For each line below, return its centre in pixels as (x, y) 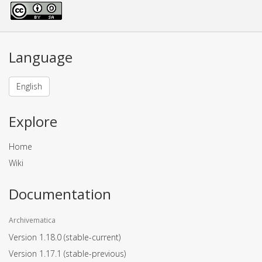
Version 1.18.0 (36, 237)
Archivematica (32, 220)
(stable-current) (92, 237)
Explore (33, 122)
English (29, 87)
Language (41, 57)
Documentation (60, 194)
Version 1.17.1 (36, 254)
